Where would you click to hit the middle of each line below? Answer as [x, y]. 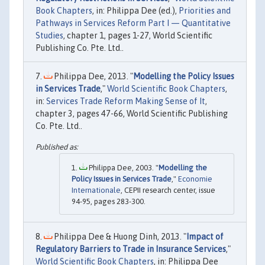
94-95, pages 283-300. [109, 202]
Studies [49, 36]
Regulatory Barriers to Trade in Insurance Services [131, 249]
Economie [195, 179]
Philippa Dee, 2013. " [93, 77]
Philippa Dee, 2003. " [123, 168]
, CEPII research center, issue [168, 190]
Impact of [205, 237]
